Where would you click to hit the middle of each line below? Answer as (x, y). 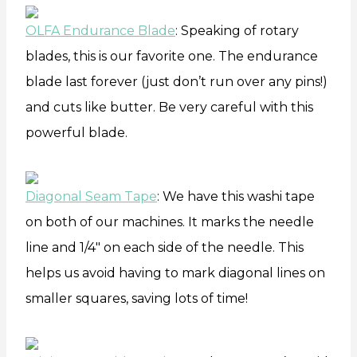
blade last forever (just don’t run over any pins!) (177, 81)
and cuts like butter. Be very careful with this (169, 107)
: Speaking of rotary (237, 30)
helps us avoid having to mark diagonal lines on (175, 273)
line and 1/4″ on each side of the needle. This (165, 247)
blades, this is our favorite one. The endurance (172, 56)
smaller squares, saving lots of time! (137, 298)
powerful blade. (76, 132)
